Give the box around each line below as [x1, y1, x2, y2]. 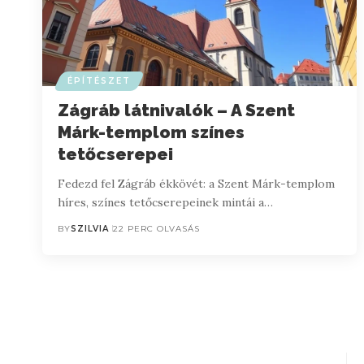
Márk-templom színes [58, 121, 245, 142]
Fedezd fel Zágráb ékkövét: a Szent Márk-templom [58, 175, 336, 191]
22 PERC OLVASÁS [113, 223, 201, 234]
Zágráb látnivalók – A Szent [58, 99, 296, 120]
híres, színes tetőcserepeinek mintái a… [58, 194, 274, 210]
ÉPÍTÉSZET [67, 75, 132, 86]
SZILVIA [71, 223, 110, 234]
